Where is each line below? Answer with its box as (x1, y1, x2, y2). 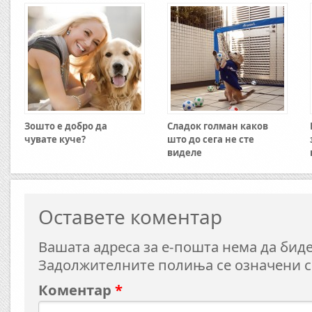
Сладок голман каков (167, 120, 268, 132)
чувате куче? (24, 133, 86, 146)
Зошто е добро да (24, 120, 107, 132)
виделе (167, 146, 202, 159)
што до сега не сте (167, 133, 254, 146)
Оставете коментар (38, 203, 222, 230)
